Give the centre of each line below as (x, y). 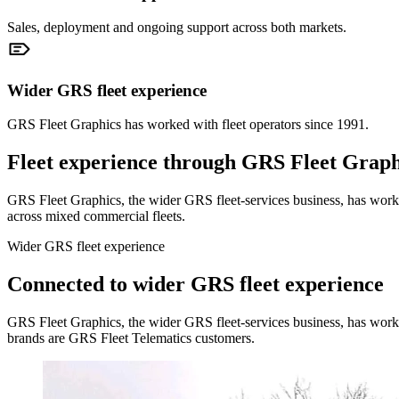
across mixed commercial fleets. (96, 216)
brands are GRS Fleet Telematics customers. (131, 338)
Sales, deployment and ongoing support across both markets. (177, 27)
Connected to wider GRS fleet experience (195, 285)
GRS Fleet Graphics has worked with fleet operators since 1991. (188, 125)
